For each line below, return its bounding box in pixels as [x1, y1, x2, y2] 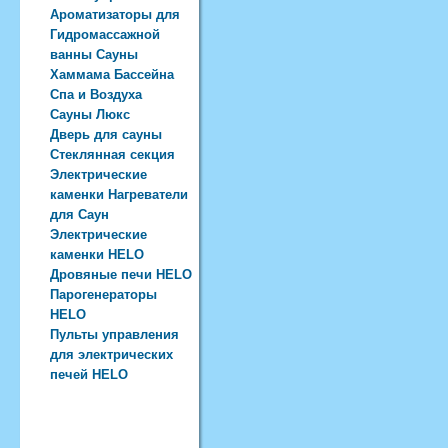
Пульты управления [50, 327, 179, 342]
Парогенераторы [50, 287, 157, 302]
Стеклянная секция [50, 147, 175, 162]
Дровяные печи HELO [50, 267, 192, 282]
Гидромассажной [50, 27, 160, 42]
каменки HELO [50, 247, 144, 262]
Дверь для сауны [50, 127, 162, 142]
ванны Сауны [50, 47, 138, 62]
